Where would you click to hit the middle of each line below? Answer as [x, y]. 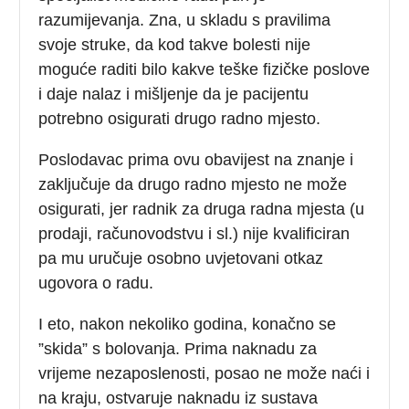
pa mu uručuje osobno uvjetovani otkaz [181, 258]
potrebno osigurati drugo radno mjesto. [180, 118]
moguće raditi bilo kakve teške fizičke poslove [204, 69]
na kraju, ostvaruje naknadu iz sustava [178, 398]
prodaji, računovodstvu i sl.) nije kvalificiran [194, 233]
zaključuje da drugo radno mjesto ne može [193, 184]
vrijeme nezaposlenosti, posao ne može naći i [204, 373]
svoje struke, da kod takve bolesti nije [175, 44]
